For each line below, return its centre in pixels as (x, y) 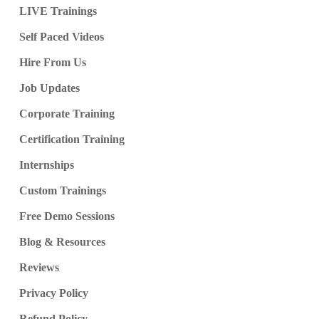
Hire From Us (52, 63)
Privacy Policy (53, 293)
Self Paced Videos (61, 37)
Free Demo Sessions (67, 216)
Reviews (39, 268)
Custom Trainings (62, 191)
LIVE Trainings (58, 11)
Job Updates (49, 88)
